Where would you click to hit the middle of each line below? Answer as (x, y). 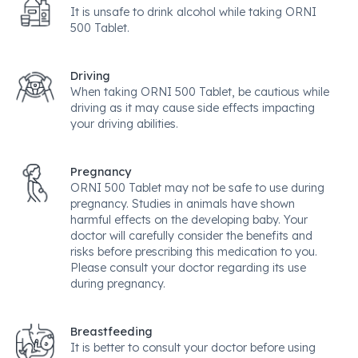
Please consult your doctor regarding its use (188, 268)
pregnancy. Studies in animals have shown (183, 204)
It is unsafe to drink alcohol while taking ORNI (193, 12)
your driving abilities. (124, 124)
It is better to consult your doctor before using (193, 348)
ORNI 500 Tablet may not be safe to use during (197, 188)
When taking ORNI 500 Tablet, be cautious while (200, 92)
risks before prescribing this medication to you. (194, 252)
